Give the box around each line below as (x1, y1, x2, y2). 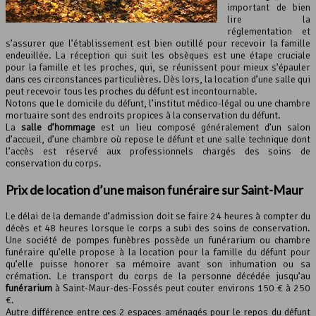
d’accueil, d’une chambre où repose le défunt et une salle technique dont (6, 133, 310, 146)
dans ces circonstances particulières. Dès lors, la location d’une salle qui (6, 73, 310, 86)
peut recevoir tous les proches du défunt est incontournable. (6, 85, 257, 98)
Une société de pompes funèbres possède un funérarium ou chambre (6, 234, 310, 247)
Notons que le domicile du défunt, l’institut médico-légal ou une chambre (6, 97, 310, 110)
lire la (227, 13, 310, 26)
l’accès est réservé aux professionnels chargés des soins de (6, 145, 310, 158)
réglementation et (227, 25, 310, 38)
